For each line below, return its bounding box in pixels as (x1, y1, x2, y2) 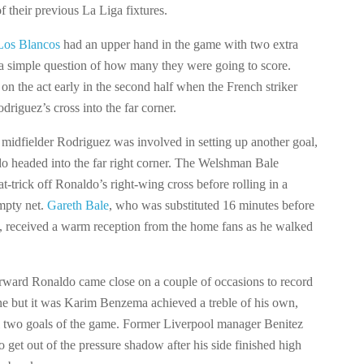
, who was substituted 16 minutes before (109, 198, 314, 213)
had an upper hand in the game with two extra (60, 37, 298, 52)
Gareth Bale (47, 198, 109, 213)
